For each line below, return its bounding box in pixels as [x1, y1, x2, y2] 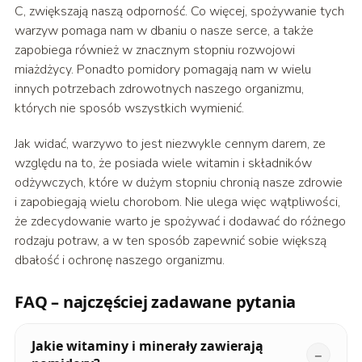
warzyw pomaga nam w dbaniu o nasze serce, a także [14, 22, 314, 40]
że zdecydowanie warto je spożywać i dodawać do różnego [14, 213, 346, 231]
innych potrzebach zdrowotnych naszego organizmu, [14, 80, 304, 99]
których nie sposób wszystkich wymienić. [14, 99, 244, 118]
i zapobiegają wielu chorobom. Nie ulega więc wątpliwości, [14, 193, 340, 212]
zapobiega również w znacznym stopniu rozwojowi [14, 41, 295, 60]
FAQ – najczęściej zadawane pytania [14, 291, 297, 314]
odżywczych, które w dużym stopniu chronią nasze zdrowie [14, 174, 343, 192]
